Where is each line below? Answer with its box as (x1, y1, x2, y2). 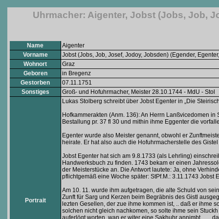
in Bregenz (62, 70, 91, 77)
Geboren (23, 70, 47, 77)
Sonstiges (21, 88, 49, 95)
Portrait (24, 197, 46, 204)
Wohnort (23, 61, 47, 67)
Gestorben (21, 79, 50, 86)
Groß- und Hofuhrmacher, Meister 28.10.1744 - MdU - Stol (62, 88, 215, 95)
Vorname (22, 51, 48, 58)
